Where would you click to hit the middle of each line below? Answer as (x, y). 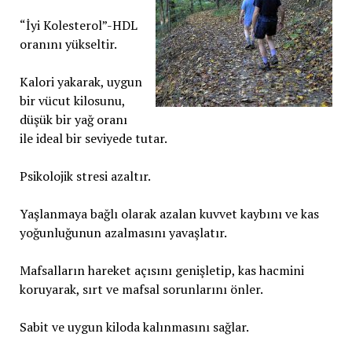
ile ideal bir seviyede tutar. (93, 138)
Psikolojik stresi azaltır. (85, 176)
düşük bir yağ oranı (73, 119)
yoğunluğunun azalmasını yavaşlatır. (123, 233)
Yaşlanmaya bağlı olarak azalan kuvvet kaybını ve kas (169, 214)
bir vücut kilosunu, (72, 101)
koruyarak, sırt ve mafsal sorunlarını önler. (141, 289)
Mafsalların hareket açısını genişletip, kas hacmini (161, 270)
